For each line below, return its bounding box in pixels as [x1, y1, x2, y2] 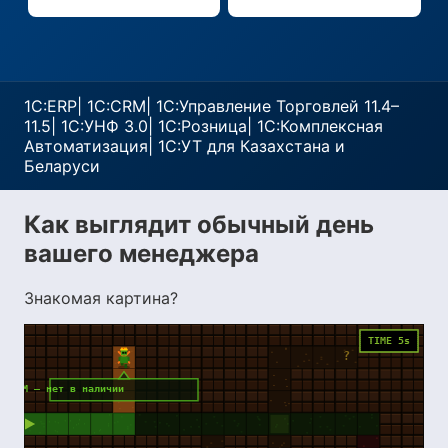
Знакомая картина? [24, 287, 178, 308]
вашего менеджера [24, 238, 259, 268]
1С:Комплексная [257, 116, 383, 136]
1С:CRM [87, 96, 146, 116]
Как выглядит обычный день [24, 209, 374, 239]
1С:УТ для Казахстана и [158, 136, 345, 156]
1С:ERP [24, 96, 77, 116]
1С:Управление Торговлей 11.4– [156, 96, 399, 116]
